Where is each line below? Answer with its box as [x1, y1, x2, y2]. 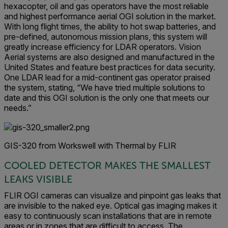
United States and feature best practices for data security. [4, 62, 215, 72]
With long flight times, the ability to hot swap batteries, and [4, 21, 216, 32]
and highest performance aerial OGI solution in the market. [4, 11, 216, 21]
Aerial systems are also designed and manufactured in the [4, 51, 215, 62]
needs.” [4, 102, 32, 113]
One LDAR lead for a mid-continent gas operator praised [4, 72, 210, 82]
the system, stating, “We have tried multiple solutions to [4, 82, 205, 93]
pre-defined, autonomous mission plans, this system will [4, 31, 207, 42]
